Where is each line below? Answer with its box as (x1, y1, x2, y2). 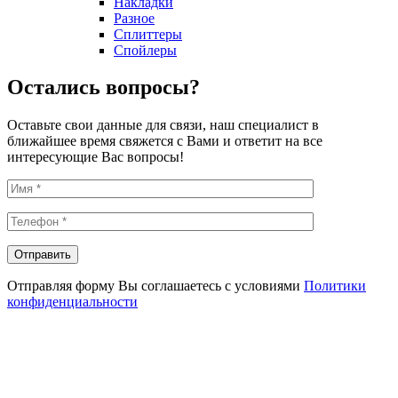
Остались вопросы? (7, 76, 200, 99)
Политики (304, 278, 366, 294)
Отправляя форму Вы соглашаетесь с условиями (7, 278, 304, 294)
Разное (114, 10, 155, 26)
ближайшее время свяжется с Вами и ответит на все (7, 133, 322, 149)
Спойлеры (114, 42, 177, 58)
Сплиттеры (114, 26, 182, 42)
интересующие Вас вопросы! (7, 149, 184, 165)
